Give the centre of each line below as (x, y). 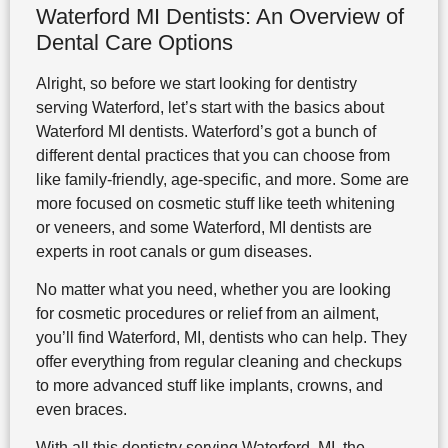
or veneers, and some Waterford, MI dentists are (203, 227)
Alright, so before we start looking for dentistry (196, 83)
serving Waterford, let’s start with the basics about (209, 107)
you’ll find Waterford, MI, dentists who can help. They (221, 337)
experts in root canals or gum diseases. (173, 251)
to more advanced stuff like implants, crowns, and (209, 385)
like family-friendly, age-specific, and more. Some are (222, 179)
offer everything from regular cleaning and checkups (218, 361)
